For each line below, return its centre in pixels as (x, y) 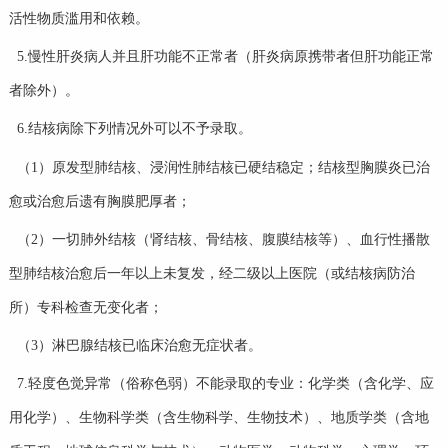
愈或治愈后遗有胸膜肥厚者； (99, 201)
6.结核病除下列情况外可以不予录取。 (134, 129)
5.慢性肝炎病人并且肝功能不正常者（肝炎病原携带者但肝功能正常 (225, 56)
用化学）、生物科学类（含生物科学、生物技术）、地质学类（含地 (218, 418)
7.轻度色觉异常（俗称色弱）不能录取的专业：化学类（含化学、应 (225, 384)
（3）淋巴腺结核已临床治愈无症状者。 (139, 346)
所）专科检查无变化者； (85, 307)
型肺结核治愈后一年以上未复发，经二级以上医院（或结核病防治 (211, 273)
